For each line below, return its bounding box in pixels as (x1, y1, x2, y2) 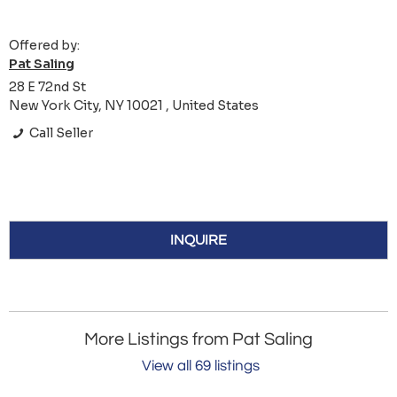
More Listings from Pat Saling (84, 331, 313, 349)
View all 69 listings (142, 358, 260, 375)
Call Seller (27, 125, 94, 142)
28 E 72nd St (9, 79, 86, 96)
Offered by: (9, 37, 80, 54)
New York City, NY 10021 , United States (9, 97, 259, 114)
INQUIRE (170, 233, 227, 248)
